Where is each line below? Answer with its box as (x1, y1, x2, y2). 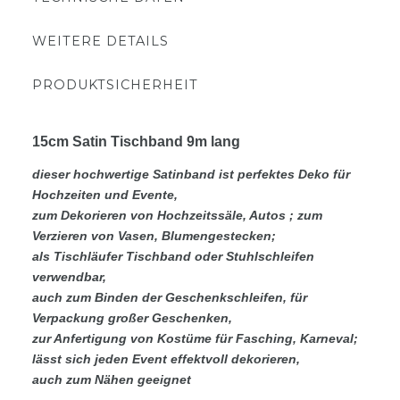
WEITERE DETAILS (32, 33, 169, 50)
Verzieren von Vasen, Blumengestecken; (32, 229, 276, 244)
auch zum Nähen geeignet (32, 372, 191, 387)
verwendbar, (32, 270, 106, 285)
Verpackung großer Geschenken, (32, 311, 232, 326)
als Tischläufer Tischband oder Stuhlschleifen (32, 249, 314, 264)
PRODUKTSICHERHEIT (32, 77, 198, 94)
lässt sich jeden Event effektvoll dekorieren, (32, 352, 300, 367)
